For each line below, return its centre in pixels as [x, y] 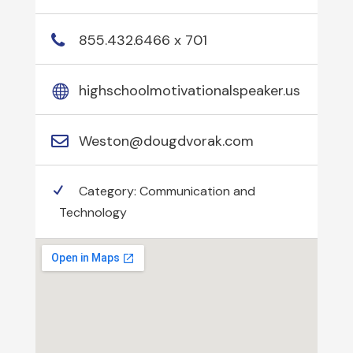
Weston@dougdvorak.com [166, 141]
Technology [93, 212]
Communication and [197, 191]
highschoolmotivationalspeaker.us [189, 91]
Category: [109, 191]
